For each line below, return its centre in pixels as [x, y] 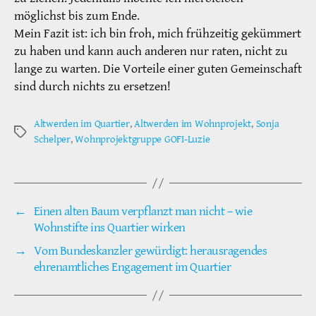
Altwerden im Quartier [82, 124]
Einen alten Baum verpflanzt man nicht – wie [143, 212]
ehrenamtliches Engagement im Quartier [132, 267]
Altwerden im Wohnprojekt [193, 124]
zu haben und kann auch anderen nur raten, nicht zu [151, 51]
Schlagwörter [42, 133]
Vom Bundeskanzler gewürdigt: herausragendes [150, 251]
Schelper [52, 140]
